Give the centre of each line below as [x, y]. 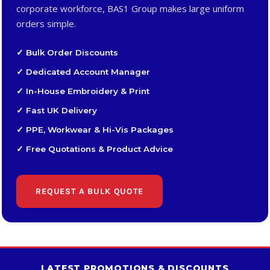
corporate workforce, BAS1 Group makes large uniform [130, 8]
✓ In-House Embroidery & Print [83, 91]
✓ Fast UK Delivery [57, 110]
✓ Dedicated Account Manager [83, 72]
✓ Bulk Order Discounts [67, 52]
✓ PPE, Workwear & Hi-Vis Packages [95, 130]
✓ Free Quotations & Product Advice [95, 149]
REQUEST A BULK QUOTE [89, 191]
